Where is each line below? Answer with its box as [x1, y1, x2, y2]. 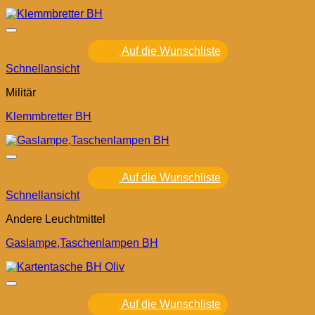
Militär [6, 86, 36, 99]
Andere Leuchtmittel [6, 213, 105, 226]
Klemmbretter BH [6, 110, 91, 123]
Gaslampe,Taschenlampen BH [6, 237, 158, 250]
